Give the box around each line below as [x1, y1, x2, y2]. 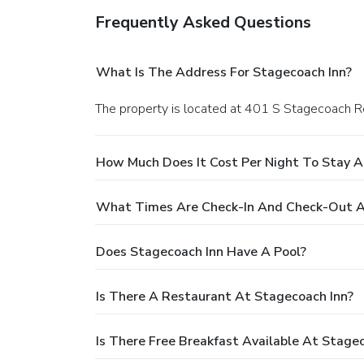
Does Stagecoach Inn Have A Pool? [96, 242, 306, 261]
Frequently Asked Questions [95, 11, 311, 33]
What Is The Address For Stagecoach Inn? [96, 63, 352, 81]
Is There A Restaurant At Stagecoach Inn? [96, 287, 353, 305]
